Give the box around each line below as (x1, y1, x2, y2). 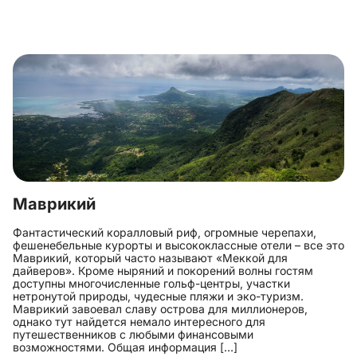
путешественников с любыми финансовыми (13, 328, 253, 341)
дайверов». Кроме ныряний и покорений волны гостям (13, 264, 313, 277)
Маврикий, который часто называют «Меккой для (13, 251, 288, 265)
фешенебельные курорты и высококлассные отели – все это (13, 238, 344, 252)
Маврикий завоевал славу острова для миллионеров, (13, 302, 308, 316)
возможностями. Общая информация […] (13, 340, 237, 354)
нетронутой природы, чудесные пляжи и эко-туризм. (13, 289, 304, 303)
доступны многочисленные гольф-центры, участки (13, 277, 290, 290)
